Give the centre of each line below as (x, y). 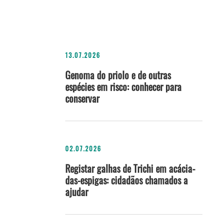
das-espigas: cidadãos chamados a (127, 180)
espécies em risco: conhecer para (124, 87)
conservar (82, 99)
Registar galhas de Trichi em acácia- (130, 169)
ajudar (77, 192)
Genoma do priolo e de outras (118, 75)
